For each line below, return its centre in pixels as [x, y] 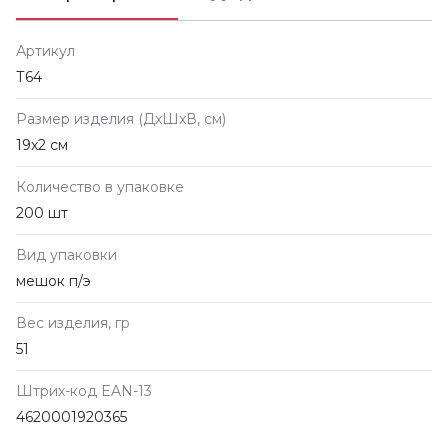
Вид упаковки [66, 254]
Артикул [45, 50]
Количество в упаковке [100, 186]
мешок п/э [53, 280]
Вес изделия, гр [73, 322]
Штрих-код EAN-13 [84, 390]
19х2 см [42, 144]
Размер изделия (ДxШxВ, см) [121, 118]
